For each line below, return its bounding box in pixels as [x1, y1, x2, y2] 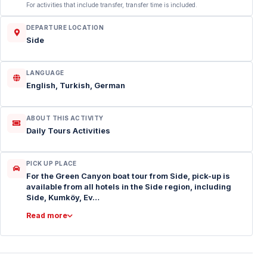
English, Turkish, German [26, 80, 125, 91]
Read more [26, 211, 67, 221]
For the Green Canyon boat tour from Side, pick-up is [26, 171, 230, 181]
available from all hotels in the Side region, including [26, 182, 231, 192]
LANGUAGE [26, 69, 64, 77]
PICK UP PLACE [26, 160, 77, 167]
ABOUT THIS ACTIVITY [26, 114, 104, 122]
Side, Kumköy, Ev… [26, 193, 100, 203]
